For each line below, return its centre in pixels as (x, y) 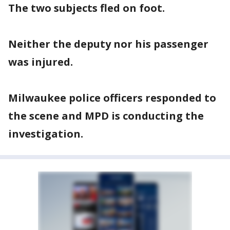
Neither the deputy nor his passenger (108, 44)
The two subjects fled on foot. (89, 8)
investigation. (46, 134)
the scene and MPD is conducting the (106, 116)
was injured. (43, 62)
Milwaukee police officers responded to (112, 98)
